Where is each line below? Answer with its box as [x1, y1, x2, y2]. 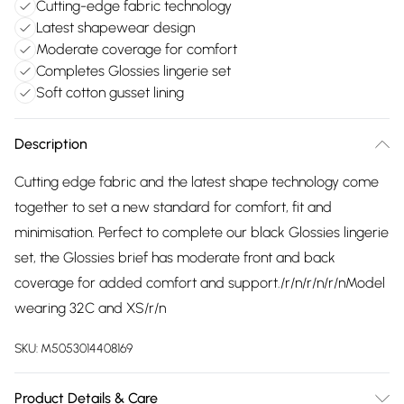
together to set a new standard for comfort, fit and [14, 198, 332, 216]
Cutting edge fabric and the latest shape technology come [14, 173, 379, 190]
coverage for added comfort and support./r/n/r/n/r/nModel [14, 274, 385, 291]
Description [14, 135, 87, 152]
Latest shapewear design [36, 19, 195, 36]
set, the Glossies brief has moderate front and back [14, 249, 335, 266]
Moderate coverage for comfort [36, 41, 237, 58]
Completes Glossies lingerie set [36, 62, 231, 79]
